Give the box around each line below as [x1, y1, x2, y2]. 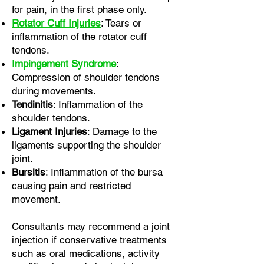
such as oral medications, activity [12, 247, 160, 259]
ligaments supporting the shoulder [12, 139, 161, 151]
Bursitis [12, 166, 45, 178]
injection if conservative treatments [12, 234, 167, 246]
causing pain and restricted [12, 180, 131, 192]
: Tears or [101, 17, 141, 29]
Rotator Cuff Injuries [12, 17, 101, 29]
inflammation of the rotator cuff [12, 31, 147, 42]
